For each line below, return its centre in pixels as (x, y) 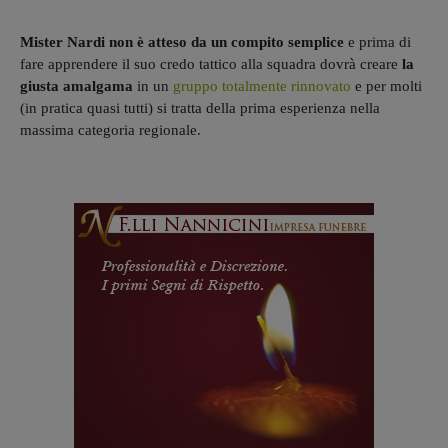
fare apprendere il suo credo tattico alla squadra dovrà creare (211, 63)
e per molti (388, 85)
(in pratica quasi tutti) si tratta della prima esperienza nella (200, 107)
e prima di (379, 41)
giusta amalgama (78, 85)
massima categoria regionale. (110, 129)
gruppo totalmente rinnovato (264, 85)
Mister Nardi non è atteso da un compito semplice (184, 41)
